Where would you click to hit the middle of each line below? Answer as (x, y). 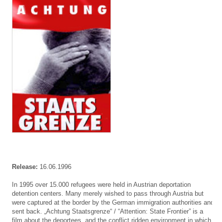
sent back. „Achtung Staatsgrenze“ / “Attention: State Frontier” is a (108, 212)
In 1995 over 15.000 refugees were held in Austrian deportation (101, 185)
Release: (25, 167)
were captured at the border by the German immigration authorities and (113, 203)
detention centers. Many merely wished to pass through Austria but (108, 194)
